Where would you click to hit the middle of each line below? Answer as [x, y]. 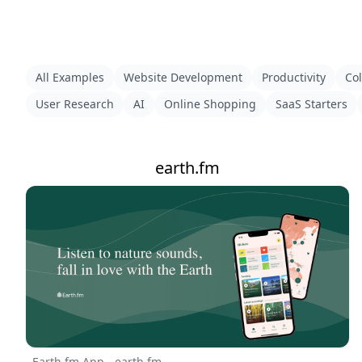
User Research [75, 104]
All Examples [70, 77]
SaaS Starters [311, 104]
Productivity [294, 77]
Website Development [183, 77]
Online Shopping [210, 104]
